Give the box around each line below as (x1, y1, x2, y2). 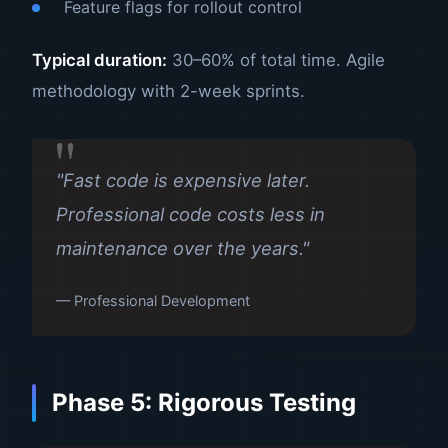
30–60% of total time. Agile (167, 49, 385, 70)
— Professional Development (56, 291, 250, 309)
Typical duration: (32, 49, 167, 70)
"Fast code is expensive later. (56, 168, 310, 191)
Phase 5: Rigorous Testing (52, 387, 356, 417)
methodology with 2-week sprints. (32, 80, 305, 101)
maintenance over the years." (56, 236, 309, 259)
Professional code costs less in (56, 202, 325, 225)
